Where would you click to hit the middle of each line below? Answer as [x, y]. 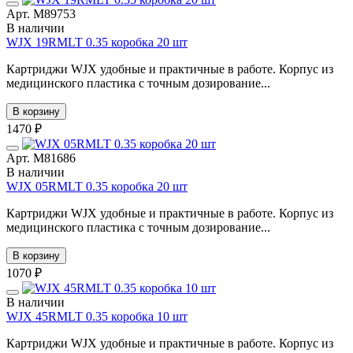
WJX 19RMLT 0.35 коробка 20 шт [97, 42]
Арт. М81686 [41, 158]
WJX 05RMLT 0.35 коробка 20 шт [97, 186]
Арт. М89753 [41, 13]
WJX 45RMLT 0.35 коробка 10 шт [97, 316]
